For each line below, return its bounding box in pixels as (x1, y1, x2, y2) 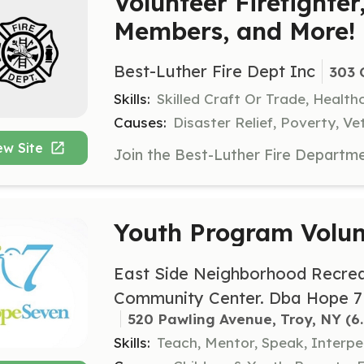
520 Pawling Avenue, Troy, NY (128, 310, 341, 327)
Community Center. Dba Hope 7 (114, 287, 362, 308)
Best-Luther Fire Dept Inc (114, 61, 315, 82)
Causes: (114, 114, 167, 132)
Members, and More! (114, 15, 355, 46)
